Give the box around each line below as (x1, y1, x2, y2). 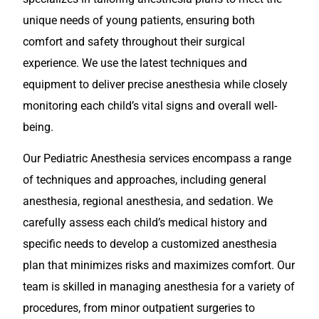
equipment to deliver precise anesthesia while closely (23, 77, 288, 91)
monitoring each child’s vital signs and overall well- (23, 98, 277, 113)
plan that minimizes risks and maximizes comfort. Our (23, 258, 295, 273)
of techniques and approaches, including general (23, 173, 266, 187)
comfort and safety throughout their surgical (23, 34, 245, 48)
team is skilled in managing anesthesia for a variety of (23, 280, 295, 294)
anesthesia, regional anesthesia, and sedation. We (23, 194, 273, 209)
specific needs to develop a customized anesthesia (23, 237, 277, 251)
